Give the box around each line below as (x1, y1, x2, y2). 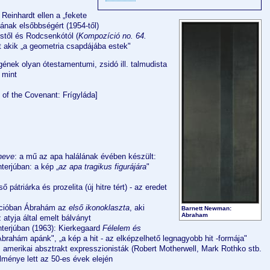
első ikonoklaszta (69, 202, 130, 212)
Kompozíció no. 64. (78, 31, 146, 40)
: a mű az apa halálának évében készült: (14, 151, 156, 161)
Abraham (181, 212, 208, 219)
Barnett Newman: (181, 205, 231, 212)
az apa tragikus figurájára (58, 162, 146, 171)
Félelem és (102, 223, 141, 233)
